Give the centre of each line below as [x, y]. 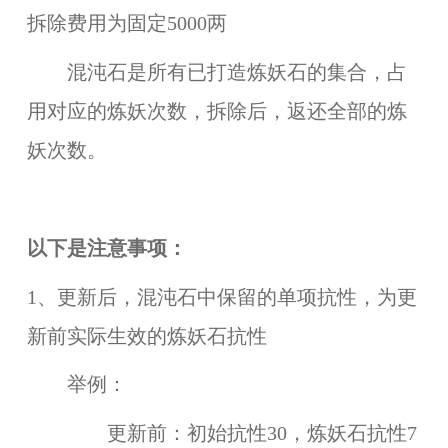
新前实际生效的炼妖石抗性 [146, 336]
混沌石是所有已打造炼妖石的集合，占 [216, 73]
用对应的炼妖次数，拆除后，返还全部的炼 [216, 112]
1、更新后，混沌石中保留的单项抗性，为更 [221, 297]
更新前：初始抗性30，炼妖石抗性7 [221, 434]
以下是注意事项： [106, 248]
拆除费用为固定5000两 [126, 24]
